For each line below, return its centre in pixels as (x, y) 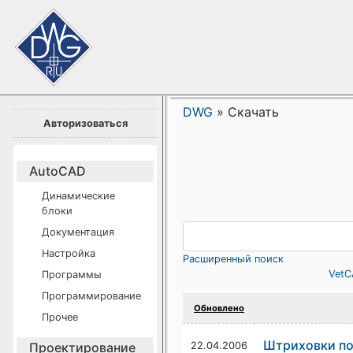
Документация (78, 232)
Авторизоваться (85, 123)
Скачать (253, 112)
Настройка (69, 253)
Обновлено (219, 308)
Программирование (91, 296)
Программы (72, 275)
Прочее (60, 317)
